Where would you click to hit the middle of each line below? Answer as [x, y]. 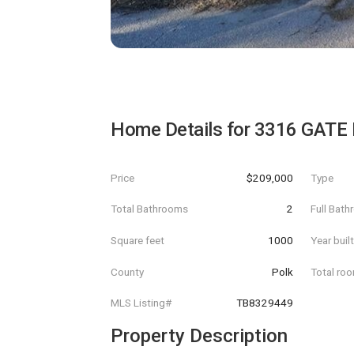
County [127, 271]
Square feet [137, 240]
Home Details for [183, 130]
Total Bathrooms [149, 209]
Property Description [199, 335]
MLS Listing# [141, 303]
